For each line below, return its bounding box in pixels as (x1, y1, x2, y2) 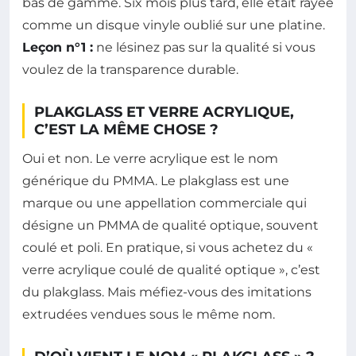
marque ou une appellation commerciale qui (22, 195, 307, 211)
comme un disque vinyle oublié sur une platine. (22, 17, 325, 33)
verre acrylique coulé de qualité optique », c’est (22, 261, 320, 277)
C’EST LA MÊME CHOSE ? (34, 120, 219, 138)
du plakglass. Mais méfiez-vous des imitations (22, 284, 311, 300)
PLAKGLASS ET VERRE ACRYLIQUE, (34, 103, 294, 121)
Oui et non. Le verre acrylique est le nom (22, 150, 278, 166)
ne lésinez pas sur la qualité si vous (93, 39, 315, 55)
